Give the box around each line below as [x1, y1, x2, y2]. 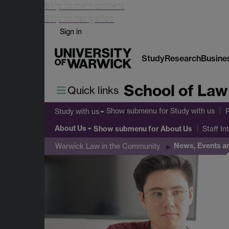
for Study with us [157, 106, 215, 116]
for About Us [147, 124, 192, 133]
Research [164, 53, 201, 63]
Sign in [60, 27, 82, 36]
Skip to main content [44, 1, 124, 11]
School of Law [124, 81, 228, 100]
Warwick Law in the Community [55, 142, 160, 151]
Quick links [67, 84, 119, 97]
